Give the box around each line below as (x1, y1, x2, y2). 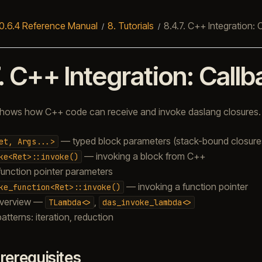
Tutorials (118, 19, 154, 32)
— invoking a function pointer (123, 180, 248, 192)
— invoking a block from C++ (81, 150, 205, 162)
